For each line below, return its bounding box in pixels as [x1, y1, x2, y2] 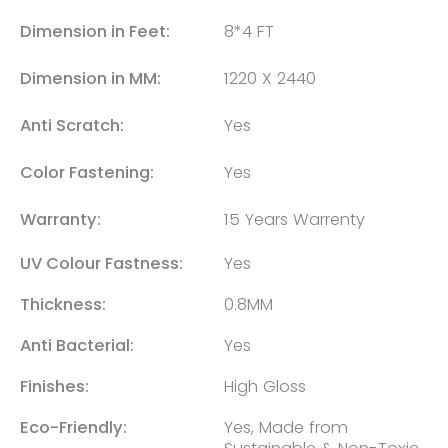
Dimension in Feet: [20, 19, 170, 43]
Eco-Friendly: [20, 415, 127, 439]
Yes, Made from [224, 415, 348, 439]
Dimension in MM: [20, 66, 161, 90]
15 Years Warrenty [224, 207, 365, 231]
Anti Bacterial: [20, 333, 134, 357]
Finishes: [20, 374, 89, 398]
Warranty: [20, 207, 101, 231]
